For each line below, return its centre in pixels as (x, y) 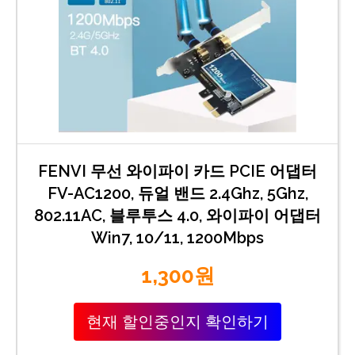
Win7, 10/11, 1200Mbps (177, 237)
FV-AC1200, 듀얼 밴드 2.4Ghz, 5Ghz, (177, 193)
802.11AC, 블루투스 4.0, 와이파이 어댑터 (177, 215)
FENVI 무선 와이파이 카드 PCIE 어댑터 (177, 171)
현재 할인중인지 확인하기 (177, 321)
